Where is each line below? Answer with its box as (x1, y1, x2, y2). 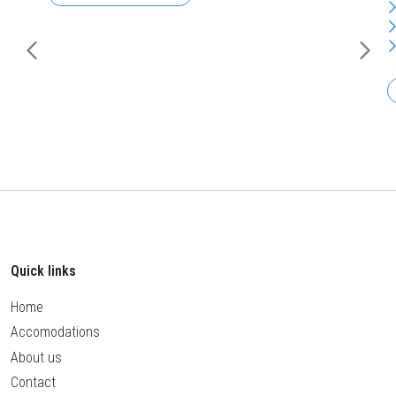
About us (11, 348, 62, 366)
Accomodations (11, 324, 100, 341)
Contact (11, 373, 56, 391)
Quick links (11, 262, 76, 279)
